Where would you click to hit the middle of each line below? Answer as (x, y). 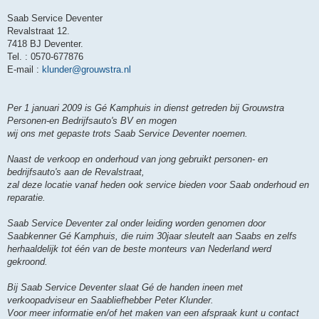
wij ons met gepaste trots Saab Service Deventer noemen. (127, 134)
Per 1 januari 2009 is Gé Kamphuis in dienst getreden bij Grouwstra (146, 108)
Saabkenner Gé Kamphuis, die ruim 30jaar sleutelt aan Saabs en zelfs (152, 236)
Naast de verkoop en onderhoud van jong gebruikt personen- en (137, 159)
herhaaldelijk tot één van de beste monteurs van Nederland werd (139, 249)
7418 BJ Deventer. (45, 44)
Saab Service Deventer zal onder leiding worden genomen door (136, 224)
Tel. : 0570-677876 (45, 57)
